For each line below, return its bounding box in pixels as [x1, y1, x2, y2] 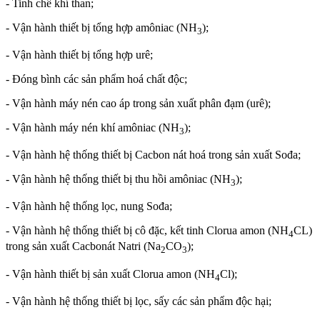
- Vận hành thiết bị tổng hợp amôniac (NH [6, 21, 197, 34]
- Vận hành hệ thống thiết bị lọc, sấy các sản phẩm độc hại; [6, 294, 271, 307]
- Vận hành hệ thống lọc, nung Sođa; [6, 200, 172, 213]
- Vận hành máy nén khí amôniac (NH [6, 121, 179, 134]
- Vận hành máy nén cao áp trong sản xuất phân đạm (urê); [6, 96, 271, 109]
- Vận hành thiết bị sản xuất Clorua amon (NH [6, 267, 215, 280]
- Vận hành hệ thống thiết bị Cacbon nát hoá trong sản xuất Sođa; [6, 149, 301, 161]
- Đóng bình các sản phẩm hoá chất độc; [6, 72, 187, 85]
